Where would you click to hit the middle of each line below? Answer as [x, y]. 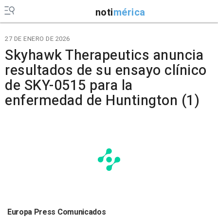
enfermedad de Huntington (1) [102, 101]
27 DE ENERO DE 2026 [37, 39]
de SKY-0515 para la [69, 86]
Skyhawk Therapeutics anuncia [104, 55]
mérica [129, 12]
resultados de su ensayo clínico [106, 71]
